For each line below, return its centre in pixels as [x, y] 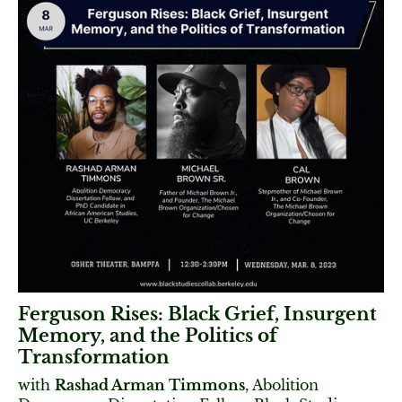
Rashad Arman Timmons [150, 385]
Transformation [94, 357]
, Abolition [282, 385]
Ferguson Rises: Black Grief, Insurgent [197, 314]
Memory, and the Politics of [148, 336]
